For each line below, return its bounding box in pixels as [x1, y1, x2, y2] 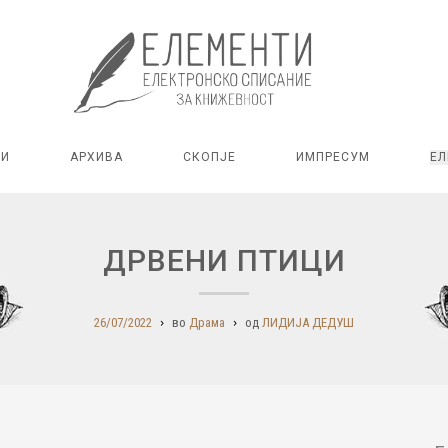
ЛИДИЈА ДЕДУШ [262, 315, 354, 331]
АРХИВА [69, 150, 123, 165]
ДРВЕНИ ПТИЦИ [102, 243, 346, 279]
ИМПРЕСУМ [295, 150, 370, 165]
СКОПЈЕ [182, 150, 236, 165]
